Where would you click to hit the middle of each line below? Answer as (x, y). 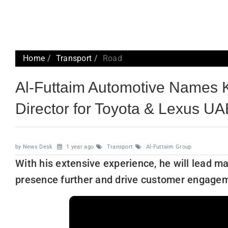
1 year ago (79, 147)
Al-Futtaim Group (169, 147)
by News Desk (35, 147)
